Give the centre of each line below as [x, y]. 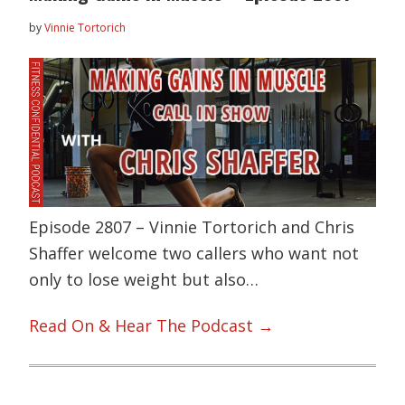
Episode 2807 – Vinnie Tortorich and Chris [192, 226]
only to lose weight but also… [144, 279]
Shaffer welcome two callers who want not [194, 253]
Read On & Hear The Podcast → [152, 326]
